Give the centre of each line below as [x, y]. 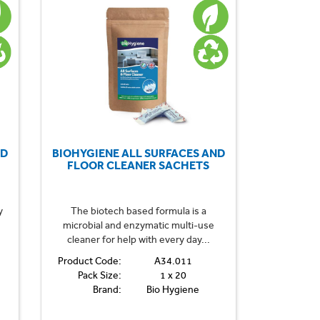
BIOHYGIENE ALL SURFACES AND [138, 153]
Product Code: [89, 261]
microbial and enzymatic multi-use [138, 225]
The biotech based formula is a [138, 211]
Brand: [107, 289]
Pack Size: [99, 275]
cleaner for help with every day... [138, 239]
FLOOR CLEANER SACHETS [139, 165]
